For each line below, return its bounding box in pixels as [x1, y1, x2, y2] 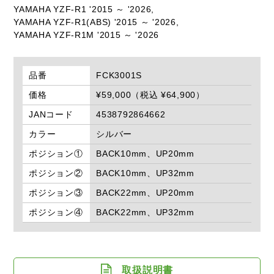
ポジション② [29, 168, 83, 179]
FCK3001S [96, 70, 142, 81]
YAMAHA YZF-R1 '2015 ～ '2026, [13, 4, 154, 15]
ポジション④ [29, 207, 83, 218]
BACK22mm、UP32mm [96, 207, 194, 218]
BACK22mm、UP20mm [96, 188, 194, 198]
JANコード [29, 109, 73, 120]
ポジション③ [29, 188, 83, 198]
